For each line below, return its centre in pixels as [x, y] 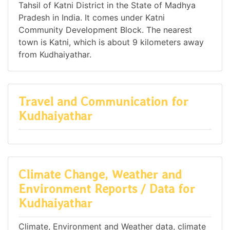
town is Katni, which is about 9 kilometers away [111, 42]
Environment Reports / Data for [107, 188]
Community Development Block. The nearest [105, 30]
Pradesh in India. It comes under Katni [92, 18]
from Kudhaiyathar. [55, 55]
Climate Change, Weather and [100, 174]
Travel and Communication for [103, 102]
